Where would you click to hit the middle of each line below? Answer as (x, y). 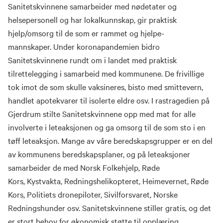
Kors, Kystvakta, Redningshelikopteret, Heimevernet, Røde (108, 181)
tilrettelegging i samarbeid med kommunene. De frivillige (106, 73)
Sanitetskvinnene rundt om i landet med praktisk (92, 60)
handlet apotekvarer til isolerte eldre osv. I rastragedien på (109, 100)
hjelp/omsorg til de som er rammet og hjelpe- (86, 33)
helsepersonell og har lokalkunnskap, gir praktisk (92, 19)
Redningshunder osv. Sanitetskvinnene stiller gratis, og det (110, 208)
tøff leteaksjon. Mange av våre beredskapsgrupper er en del (110, 140)
